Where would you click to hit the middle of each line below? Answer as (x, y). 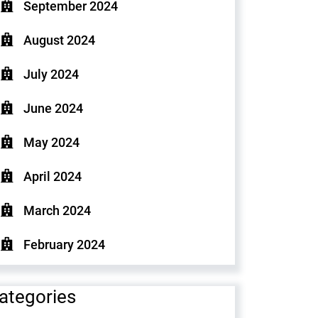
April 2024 (53, 176)
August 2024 (59, 40)
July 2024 (51, 74)
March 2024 (57, 210)
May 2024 (51, 142)
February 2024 (64, 245)
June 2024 (53, 108)
